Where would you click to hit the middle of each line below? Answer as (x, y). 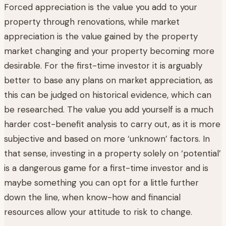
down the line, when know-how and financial (92, 197)
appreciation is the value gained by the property (101, 36)
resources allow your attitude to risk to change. (98, 212)
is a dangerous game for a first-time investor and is (106, 168)
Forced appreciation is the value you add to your (101, 7)
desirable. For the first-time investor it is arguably (103, 65)
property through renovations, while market (92, 21)
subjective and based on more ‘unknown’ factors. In (107, 138)
